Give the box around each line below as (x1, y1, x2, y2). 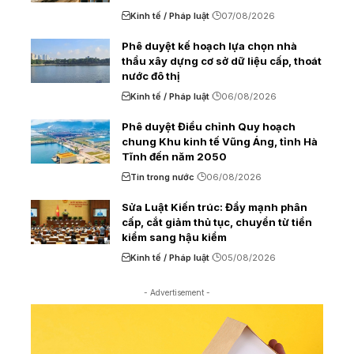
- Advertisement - (144, 287, 210, 297)
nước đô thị (122, 69, 180, 82)
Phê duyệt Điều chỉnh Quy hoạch (122, 119, 296, 133)
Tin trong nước (130, 171, 194, 183)
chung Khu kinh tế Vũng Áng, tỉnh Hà (122, 134, 318, 148)
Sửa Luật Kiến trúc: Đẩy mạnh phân (122, 200, 307, 213)
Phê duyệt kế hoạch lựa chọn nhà (122, 39, 297, 52)
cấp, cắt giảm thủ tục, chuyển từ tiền (122, 215, 312, 228)
